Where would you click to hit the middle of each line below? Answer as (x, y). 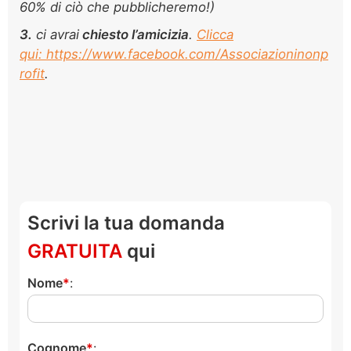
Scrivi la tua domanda (126, 223)
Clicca (215, 34)
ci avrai (56, 34)
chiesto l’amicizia (134, 34)
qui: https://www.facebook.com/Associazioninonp (174, 54)
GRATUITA (75, 251)
